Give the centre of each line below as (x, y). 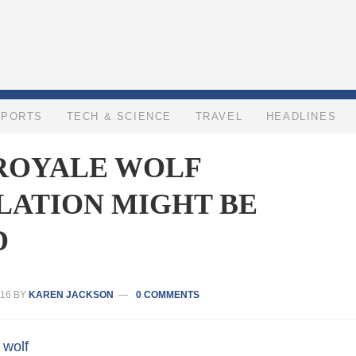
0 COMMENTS (167, 295)
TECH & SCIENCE (119, 116)
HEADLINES (301, 116)
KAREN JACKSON (71, 295)
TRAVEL (219, 116)
